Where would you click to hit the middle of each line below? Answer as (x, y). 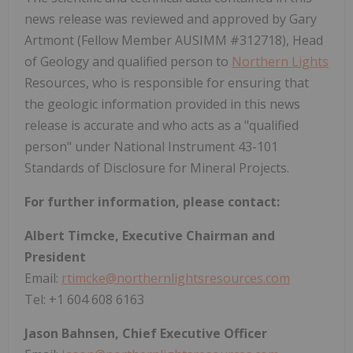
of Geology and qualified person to (128, 61)
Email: (43, 278)
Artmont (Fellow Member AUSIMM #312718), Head (174, 40)
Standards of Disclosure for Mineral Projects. (157, 167)
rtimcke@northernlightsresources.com (176, 278)
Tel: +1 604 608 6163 (84, 299)
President (55, 256)
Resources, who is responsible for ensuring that (167, 82)
